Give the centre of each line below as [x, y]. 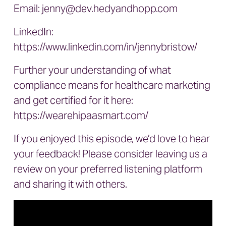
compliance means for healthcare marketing [112, 85]
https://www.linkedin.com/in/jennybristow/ [105, 47]
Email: [28, 9]
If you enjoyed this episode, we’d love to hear [112, 139]
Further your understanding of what [92, 70]
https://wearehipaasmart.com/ [81, 116]
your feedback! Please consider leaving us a [110, 154]
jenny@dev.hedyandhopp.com [110, 9]
